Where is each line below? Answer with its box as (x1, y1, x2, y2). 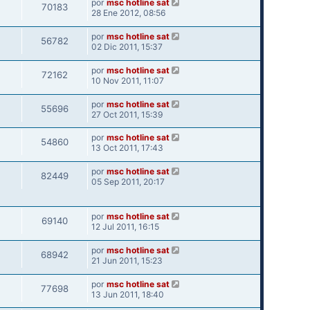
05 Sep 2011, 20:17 (91, 176, 165, 188)
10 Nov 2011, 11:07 (91, 75, 164, 86)
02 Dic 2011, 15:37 (91, 41, 163, 52)
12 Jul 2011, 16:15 (91, 221, 159, 232)
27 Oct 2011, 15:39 (91, 109, 163, 120)
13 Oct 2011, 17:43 (91, 143, 163, 154)
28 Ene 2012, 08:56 (91, 8, 166, 19)
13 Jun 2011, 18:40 (91, 289, 164, 300)
